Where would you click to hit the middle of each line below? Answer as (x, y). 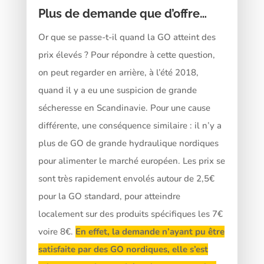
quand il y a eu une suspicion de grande (117, 90)
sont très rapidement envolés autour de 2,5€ (126, 178)
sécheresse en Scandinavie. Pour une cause (124, 108)
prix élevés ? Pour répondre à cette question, (126, 55)
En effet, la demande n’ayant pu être (150, 231)
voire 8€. (57, 231)
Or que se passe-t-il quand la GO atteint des (127, 37)
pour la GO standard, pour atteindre (109, 196)
